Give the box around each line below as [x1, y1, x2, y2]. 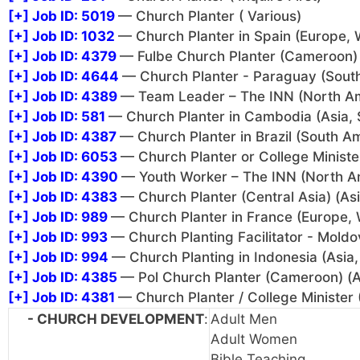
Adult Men [211, 311, 277, 328]
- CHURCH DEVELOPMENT [27, 311, 204, 328]
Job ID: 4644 [32, 68, 119, 85]
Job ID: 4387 [32, 129, 117, 145]
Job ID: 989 [32, 209, 108, 226]
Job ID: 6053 [32, 149, 117, 166]
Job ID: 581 [32, 108, 105, 125]
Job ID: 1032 [32, 28, 115, 45]
